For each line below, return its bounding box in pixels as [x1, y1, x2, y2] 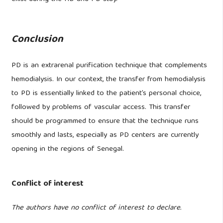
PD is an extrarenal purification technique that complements [11, 59, 207, 72]
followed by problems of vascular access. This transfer [11, 101, 190, 114]
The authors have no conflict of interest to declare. [11, 202, 181, 215]
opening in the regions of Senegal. [11, 142, 124, 156]
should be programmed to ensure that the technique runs [11, 114, 199, 128]
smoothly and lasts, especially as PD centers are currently [11, 128, 199, 142]
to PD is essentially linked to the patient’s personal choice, [11, 87, 201, 100]
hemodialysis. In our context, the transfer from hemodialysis [11, 73, 206, 86]
